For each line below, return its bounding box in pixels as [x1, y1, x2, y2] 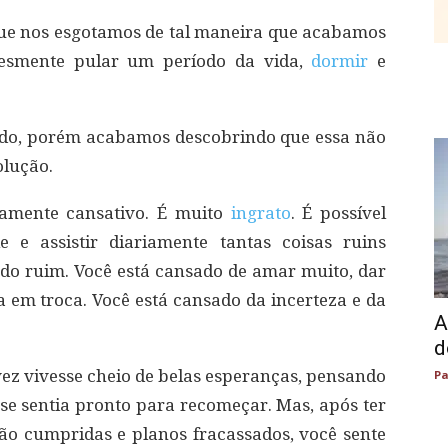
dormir [302, 51, 369, 72]
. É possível [290, 203, 386, 224]
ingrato [230, 203, 291, 224]
